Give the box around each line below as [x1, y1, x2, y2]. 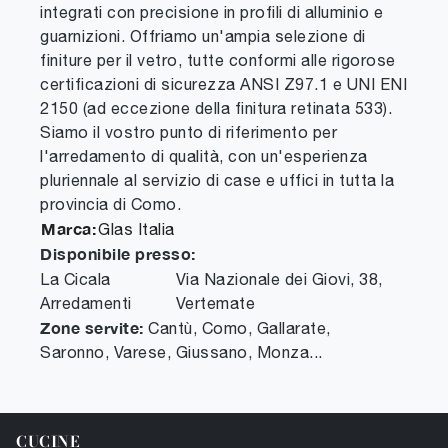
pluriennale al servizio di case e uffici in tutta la [40, 171, 394, 190]
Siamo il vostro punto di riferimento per [40, 123, 337, 142]
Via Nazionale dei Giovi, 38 [175, 270, 379, 289]
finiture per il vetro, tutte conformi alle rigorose [40, 51, 396, 70]
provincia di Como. [40, 195, 181, 214]
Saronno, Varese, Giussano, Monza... [40, 343, 323, 362]
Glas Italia [98, 220, 175, 239]
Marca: [41, 219, 96, 239]
